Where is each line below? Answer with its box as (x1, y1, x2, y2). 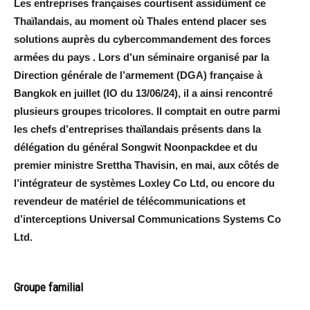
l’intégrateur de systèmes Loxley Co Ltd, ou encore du (14, 176, 275, 189)
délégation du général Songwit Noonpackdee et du (14, 140, 257, 153)
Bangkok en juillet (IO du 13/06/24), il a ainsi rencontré (14, 86, 273, 99)
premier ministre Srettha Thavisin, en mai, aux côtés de (14, 158, 279, 171)
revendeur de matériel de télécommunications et (14, 194, 246, 207)
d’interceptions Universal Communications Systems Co (14, 212, 281, 225)
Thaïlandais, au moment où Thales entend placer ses (14, 15, 266, 27)
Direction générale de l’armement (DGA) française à (14, 69, 262, 81)
